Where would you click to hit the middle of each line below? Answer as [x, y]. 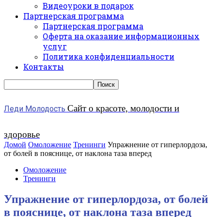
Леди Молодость [35, 109]
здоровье [22, 134]
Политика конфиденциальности [108, 56]
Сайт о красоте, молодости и [123, 108]
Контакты [44, 67]
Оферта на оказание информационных [121, 36]
